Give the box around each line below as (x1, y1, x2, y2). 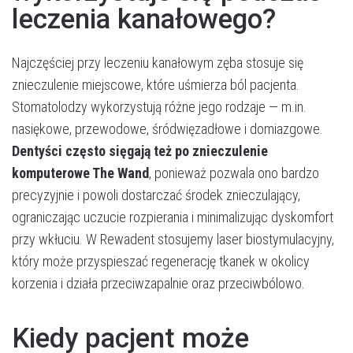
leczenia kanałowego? (12, 3, 276, 35)
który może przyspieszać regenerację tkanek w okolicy (12, 253, 310, 269)
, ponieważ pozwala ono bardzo (149, 165, 319, 181)
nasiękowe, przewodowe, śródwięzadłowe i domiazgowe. (12, 121, 323, 137)
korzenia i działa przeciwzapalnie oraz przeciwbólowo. (12, 275, 305, 292)
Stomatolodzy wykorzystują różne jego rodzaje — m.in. (12, 98, 307, 115)
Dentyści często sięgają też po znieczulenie (12, 143, 268, 159)
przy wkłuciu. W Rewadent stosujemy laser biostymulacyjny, (12, 231, 334, 247)
